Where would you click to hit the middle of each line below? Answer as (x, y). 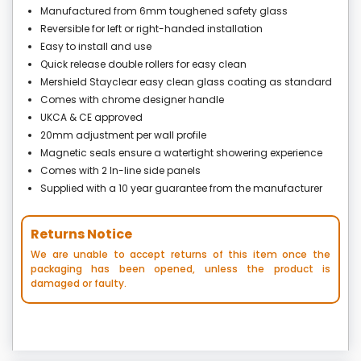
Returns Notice (81, 234)
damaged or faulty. (79, 284)
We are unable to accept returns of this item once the (180, 255)
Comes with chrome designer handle (132, 100)
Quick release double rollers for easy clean (143, 64)
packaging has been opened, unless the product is (180, 269)
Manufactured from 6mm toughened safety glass (164, 11)
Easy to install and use (96, 47)
